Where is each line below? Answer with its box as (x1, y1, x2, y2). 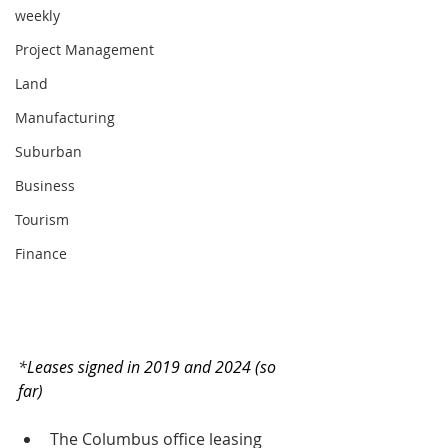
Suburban (15, 142, 82, 161)
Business (15, 176, 75, 195)
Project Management (15, 40, 154, 59)
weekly (15, 6, 60, 25)
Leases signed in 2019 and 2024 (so (27, 355, 280, 378)
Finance (15, 244, 67, 263)
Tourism (15, 210, 69, 229)
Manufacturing (15, 108, 115, 127)
